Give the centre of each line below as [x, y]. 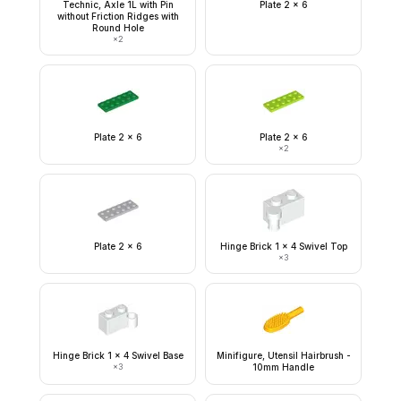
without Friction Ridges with [118, 16]
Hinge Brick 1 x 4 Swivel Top [283, 246]
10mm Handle [283, 367]
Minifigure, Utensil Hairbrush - [283, 355]
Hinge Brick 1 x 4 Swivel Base [118, 355]
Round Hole [118, 28]
